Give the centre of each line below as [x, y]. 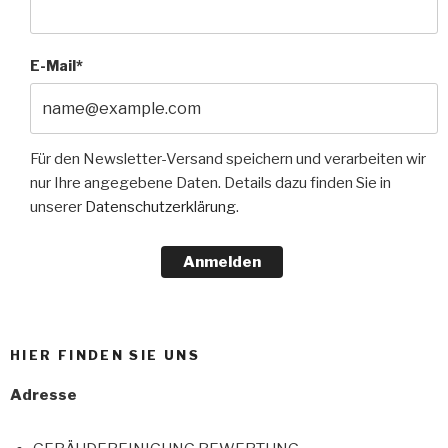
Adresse [43, 395]
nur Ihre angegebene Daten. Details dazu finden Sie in [210, 182]
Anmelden [221, 262]
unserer [57, 206]
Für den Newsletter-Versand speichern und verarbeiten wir [228, 158]
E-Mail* [56, 66]
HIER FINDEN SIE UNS [105, 354]
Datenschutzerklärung [160, 206]
